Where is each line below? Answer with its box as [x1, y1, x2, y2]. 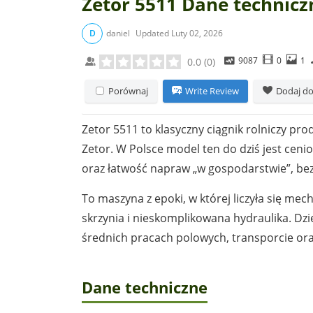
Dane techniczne [82, 276, 208, 298]
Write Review [185, 84, 239, 97]
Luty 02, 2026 [171, 27, 223, 39]
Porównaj [108, 84, 148, 97]
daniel [106, 27, 130, 39]
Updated [136, 27, 169, 39]
